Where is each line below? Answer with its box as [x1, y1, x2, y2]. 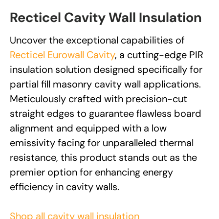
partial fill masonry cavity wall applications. [10, 78, 201, 91]
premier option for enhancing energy [10, 166, 173, 179]
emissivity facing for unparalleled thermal [10, 136, 194, 150]
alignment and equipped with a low [10, 122, 167, 135]
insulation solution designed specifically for [10, 63, 202, 76]
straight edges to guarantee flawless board [10, 107, 201, 120]
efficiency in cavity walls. [10, 180, 119, 194]
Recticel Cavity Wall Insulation [10, 8, 202, 26]
